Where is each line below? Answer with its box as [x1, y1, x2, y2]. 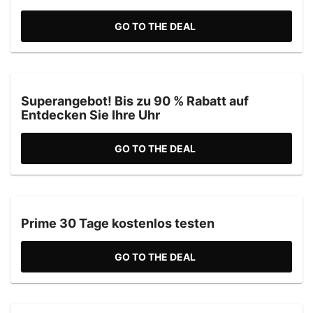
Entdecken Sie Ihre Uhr [21, 107, 160, 122]
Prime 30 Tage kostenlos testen [21, 215, 214, 231]
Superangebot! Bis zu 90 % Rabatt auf [21, 93, 249, 108]
